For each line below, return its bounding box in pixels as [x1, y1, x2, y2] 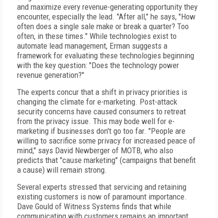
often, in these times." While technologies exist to [17, 31, 177, 41]
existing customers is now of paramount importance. [17, 192, 187, 201]
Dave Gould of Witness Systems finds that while [17, 201, 171, 211]
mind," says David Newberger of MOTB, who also [17, 145, 173, 155]
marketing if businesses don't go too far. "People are [17, 126, 185, 136]
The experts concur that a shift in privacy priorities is [17, 87, 187, 97]
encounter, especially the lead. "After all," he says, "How [17, 12, 196, 21]
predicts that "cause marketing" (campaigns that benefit [17, 155, 196, 165]
